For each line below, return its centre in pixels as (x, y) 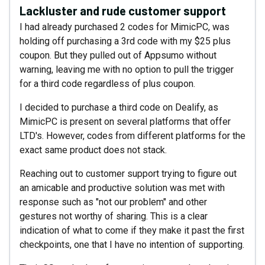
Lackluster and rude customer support (123, 10)
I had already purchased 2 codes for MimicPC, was (125, 27)
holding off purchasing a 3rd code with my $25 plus (125, 41)
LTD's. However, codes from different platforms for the (132, 135)
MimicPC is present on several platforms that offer (125, 121)
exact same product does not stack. (93, 150)
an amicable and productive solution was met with (122, 188)
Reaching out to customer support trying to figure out (128, 173)
